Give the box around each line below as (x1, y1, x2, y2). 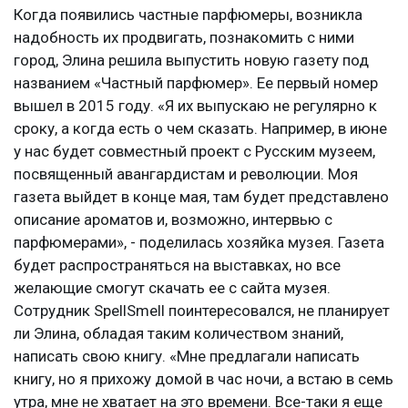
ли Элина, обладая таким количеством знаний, (14, 324, 343, 343)
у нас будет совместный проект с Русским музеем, (14, 142, 375, 161)
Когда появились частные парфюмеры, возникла (14, 5, 362, 25)
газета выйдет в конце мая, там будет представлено (14, 188, 389, 207)
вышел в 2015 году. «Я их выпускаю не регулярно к (14, 97, 377, 116)
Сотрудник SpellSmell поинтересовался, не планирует (14, 301, 390, 321)
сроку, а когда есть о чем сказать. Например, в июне (14, 119, 387, 138)
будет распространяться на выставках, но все (14, 256, 341, 275)
